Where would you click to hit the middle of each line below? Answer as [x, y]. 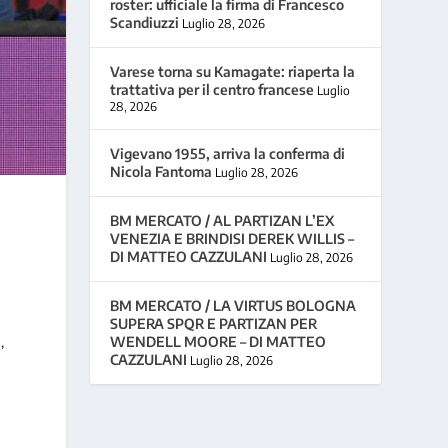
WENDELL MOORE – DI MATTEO [218, 341]
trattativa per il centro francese [212, 89]
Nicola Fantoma [161, 171]
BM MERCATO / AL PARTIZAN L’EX [222, 220]
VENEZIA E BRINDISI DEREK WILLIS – [232, 238]
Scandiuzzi [145, 22]
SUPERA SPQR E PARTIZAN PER [214, 323]
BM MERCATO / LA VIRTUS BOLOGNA [233, 305]
